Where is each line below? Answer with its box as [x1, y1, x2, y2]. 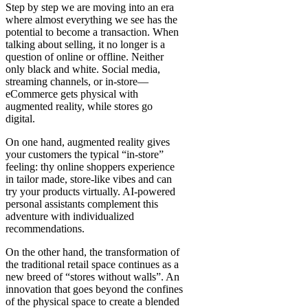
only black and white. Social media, [5, 63, 160, 75]
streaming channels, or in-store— [5, 75, 148, 87]
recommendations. [5, 222, 85, 234]
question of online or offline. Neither [5, 50, 164, 63]
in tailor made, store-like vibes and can [5, 173, 172, 185]
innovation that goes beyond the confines [5, 283, 183, 295]
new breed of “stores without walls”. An [5, 270, 179, 283]
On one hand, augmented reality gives [5, 135, 170, 148]
